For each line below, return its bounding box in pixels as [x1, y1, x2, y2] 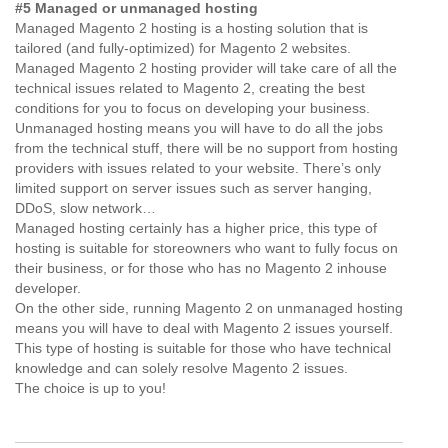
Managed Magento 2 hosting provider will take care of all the [15, 60, 397, 76]
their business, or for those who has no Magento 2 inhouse [15, 260, 387, 276]
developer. [15, 280, 81, 296]
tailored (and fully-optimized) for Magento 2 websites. [15, 40, 351, 56]
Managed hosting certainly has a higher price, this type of [15, 220, 377, 236]
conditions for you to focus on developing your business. [15, 100, 370, 116]
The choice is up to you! [15, 380, 166, 396]
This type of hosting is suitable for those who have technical [15, 340, 391, 356]
